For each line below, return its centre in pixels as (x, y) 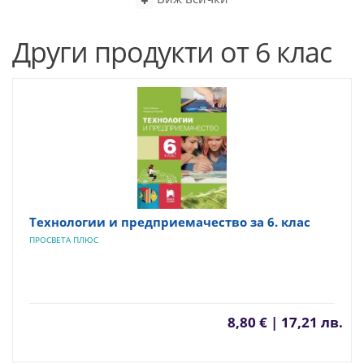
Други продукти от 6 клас (172, 52)
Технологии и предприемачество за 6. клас (170, 221)
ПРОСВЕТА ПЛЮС (64, 239)
